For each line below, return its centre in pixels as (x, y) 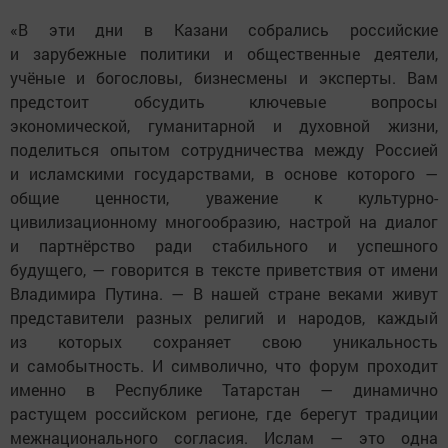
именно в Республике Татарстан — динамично (224, 389)
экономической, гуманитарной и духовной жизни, (224, 125)
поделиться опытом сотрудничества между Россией (224, 149)
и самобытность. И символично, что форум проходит (224, 365)
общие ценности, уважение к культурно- (224, 197)
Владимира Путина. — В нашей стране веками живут (224, 293)
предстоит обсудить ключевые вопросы (224, 101)
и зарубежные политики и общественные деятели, (224, 53)
